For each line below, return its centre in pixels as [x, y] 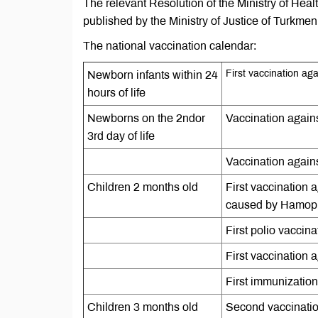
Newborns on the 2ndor [146, 118]
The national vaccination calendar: [170, 46]
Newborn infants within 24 [153, 75]
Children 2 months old [143, 187]
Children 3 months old [143, 307]
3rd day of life [121, 136]
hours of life [116, 93]
